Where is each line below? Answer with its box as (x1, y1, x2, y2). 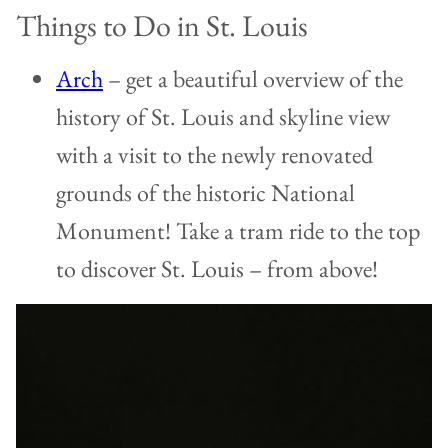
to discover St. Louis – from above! (56, 253, 378, 285)
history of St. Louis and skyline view (56, 101, 390, 133)
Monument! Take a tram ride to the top (56, 215, 420, 247)
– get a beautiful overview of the (103, 63, 403, 95)
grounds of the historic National (56, 177, 355, 209)
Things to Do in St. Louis (16, 6, 308, 46)
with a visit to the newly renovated (56, 139, 373, 171)
